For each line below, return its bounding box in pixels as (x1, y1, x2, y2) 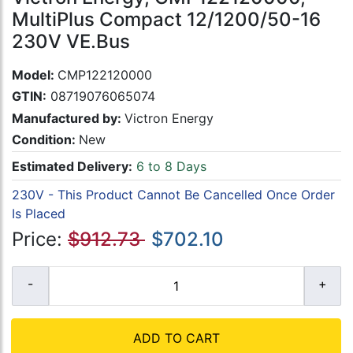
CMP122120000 (58, 67, 152, 84)
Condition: (12, 131, 79, 147)
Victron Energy (124, 110, 214, 126)
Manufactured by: (12, 110, 124, 126)
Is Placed (12, 205, 65, 221)
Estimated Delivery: (12, 158, 132, 174)
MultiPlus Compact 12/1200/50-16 (12, 8, 321, 32)
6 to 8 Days (132, 158, 206, 174)
